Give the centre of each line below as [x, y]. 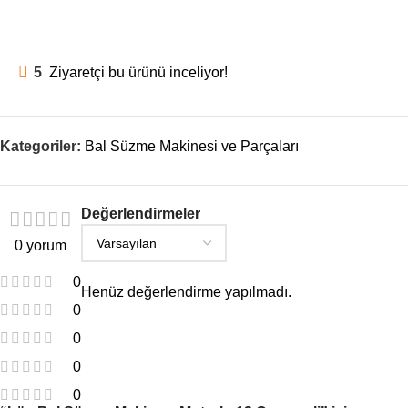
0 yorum [41, 245]
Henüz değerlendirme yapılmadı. [186, 291]
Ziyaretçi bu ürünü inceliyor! [138, 72]
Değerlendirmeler [141, 213]
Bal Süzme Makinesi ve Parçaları [192, 146]
